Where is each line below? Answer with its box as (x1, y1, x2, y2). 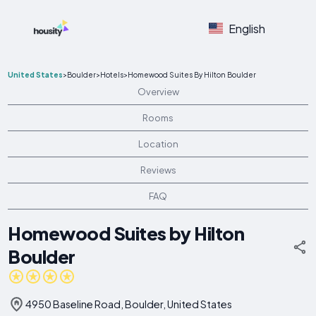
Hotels (100, 71, 124, 79)
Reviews (140, 164, 176, 176)
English (228, 20, 265, 36)
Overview (137, 86, 179, 97)
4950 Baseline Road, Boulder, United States (25, 297, 233, 310)
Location (138, 138, 178, 150)
